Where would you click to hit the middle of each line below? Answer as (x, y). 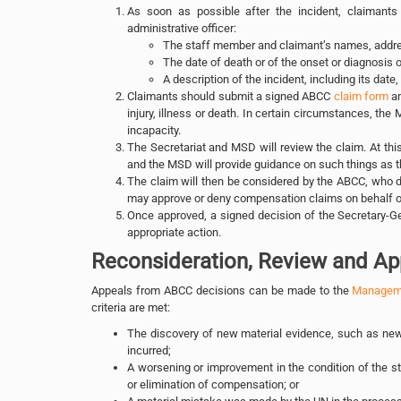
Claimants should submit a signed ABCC (230, 96)
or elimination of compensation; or (213, 384)
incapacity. (154, 130)
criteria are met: (131, 307)
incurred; (149, 350)
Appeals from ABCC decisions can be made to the (222, 290)
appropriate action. (174, 232)
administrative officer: (182, 28)
